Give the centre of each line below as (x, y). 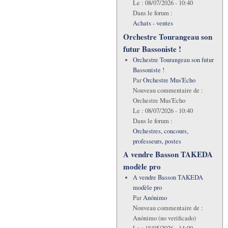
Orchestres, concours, (160, 131)
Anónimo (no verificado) (164, 218)
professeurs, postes (157, 141)
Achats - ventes (153, 23)
